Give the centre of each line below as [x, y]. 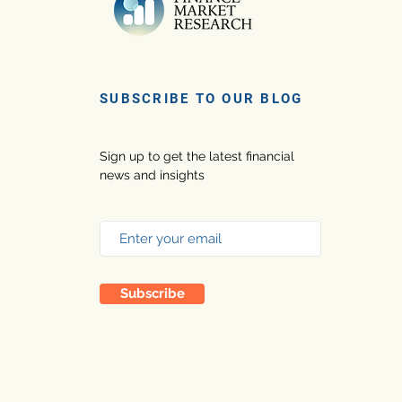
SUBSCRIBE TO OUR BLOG [201, 99]
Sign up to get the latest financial [197, 156]
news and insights [154, 175]
